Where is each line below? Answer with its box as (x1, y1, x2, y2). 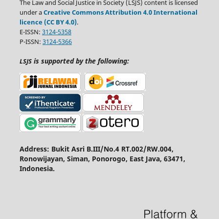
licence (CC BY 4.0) (19, 17, 77, 26)
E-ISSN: (19, 27, 42, 36)
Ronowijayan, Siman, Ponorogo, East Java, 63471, (19, 153, 185, 163)
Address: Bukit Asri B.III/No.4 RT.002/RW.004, (19, 144, 174, 153)
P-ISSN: (19, 37, 43, 46)
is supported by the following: (31, 56, 129, 66)
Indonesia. (19, 163, 55, 173)
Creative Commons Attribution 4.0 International (43, 7, 197, 17)
